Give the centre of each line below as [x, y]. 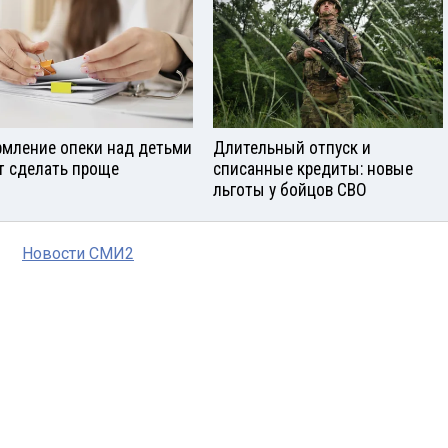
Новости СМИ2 [78, 254]
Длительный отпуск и [292, 148]
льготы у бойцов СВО [290, 190]
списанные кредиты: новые [313, 169]
